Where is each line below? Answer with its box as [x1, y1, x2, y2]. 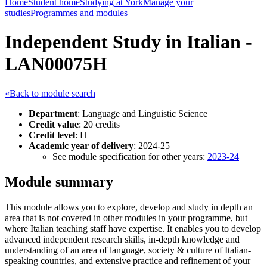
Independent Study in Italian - [5, 31, 252, 53]
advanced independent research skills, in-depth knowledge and [5, 234, 240, 244]
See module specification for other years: [52, 151, 207, 162]
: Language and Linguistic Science [77, 108, 207, 119]
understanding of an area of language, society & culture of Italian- [5, 244, 251, 255]
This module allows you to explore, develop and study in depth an [5, 201, 253, 212]
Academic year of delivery [29, 140, 133, 151]
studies [5, 8, 30, 18]
